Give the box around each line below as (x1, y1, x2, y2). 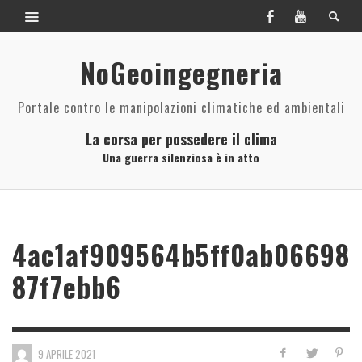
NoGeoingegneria (79, 53, 283, 93)
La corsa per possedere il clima (85, 128, 277, 149)
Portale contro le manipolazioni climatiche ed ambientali (17, 98, 345, 117)
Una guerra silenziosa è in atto (103, 149, 259, 166)
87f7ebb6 (12, 267, 121, 307)
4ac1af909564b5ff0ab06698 (12, 234, 350, 275)
